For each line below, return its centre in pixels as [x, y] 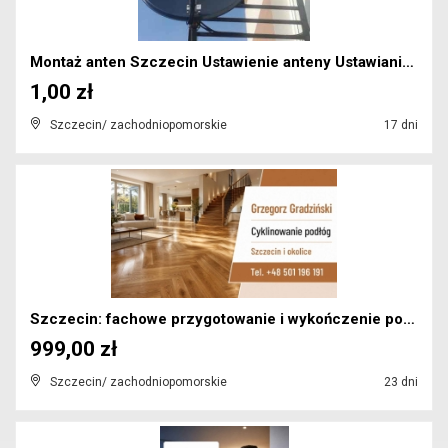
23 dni [399, 382]
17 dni [399, 125]
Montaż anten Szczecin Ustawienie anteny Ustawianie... [408, 62]
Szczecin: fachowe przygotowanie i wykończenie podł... [409, 319]
